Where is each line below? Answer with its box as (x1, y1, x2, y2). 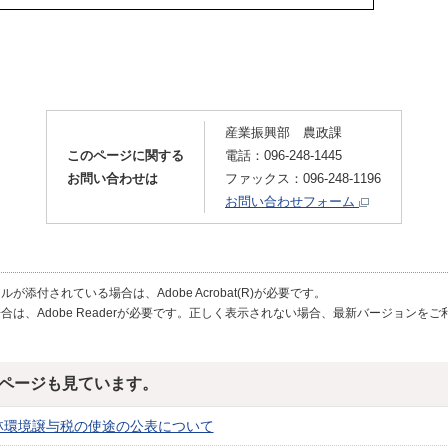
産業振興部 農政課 (225, 125, 342, 140)
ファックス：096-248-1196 (225, 171, 381, 186)
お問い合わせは (67, 171, 158, 186)
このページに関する (67, 148, 184, 163)
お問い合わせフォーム (225, 194, 359, 209)
